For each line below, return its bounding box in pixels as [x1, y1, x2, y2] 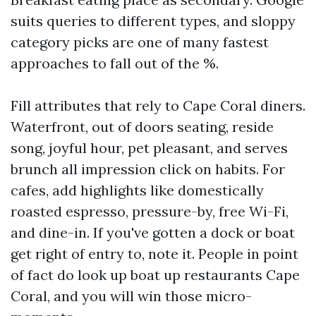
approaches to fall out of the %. [11, 54, 219, 72]
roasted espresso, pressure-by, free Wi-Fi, [11, 202, 288, 220]
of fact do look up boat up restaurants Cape [11, 266, 300, 284]
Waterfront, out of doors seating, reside [11, 118, 274, 135]
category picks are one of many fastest [11, 33, 269, 51]
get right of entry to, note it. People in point [11, 245, 298, 262]
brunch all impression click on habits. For [11, 160, 285, 178]
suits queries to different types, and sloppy [11, 12, 296, 30]
